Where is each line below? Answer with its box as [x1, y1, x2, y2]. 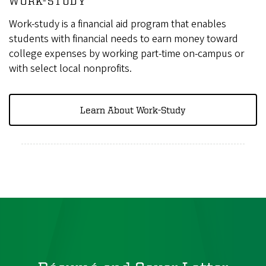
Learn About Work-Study [80, 104, 186, 116]
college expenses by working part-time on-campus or [9, 46, 244, 62]
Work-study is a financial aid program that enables [9, 17, 226, 32]
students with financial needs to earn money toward [9, 31, 238, 47]
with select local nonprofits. [9, 61, 132, 77]
